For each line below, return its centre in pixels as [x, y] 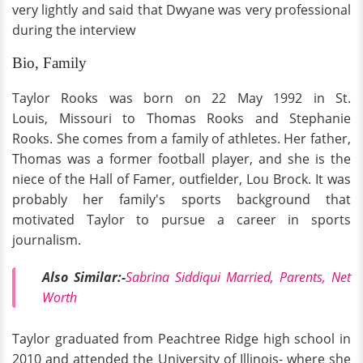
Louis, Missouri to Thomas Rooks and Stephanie [181, 119]
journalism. [47, 240]
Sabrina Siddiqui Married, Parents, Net [238, 278]
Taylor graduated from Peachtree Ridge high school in [181, 338]
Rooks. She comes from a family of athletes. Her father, [181, 139]
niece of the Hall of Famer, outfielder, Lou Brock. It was [181, 179]
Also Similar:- [84, 278]
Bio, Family [49, 63]
